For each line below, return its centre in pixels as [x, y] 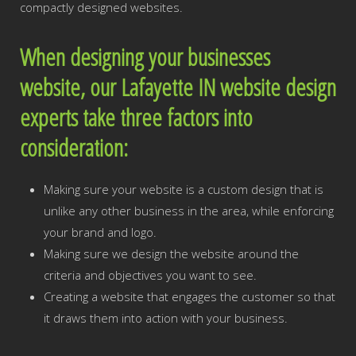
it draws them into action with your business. [166, 318]
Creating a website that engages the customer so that [190, 296]
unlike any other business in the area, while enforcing [189, 211]
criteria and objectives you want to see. [152, 275]
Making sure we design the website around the [171, 253]
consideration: [77, 147]
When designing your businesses [145, 57]
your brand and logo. [102, 232]
